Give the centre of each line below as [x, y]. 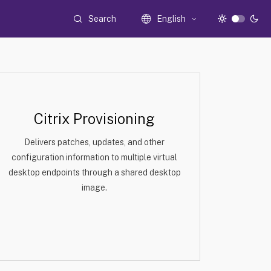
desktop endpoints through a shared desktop [94, 172]
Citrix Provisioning [94, 119]
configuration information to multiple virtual [94, 157]
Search [103, 18]
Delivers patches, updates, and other [94, 142]
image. [94, 188]
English [171, 19]
